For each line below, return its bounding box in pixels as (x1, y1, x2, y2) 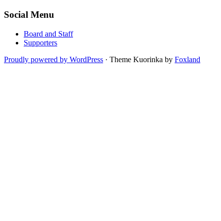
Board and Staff (24, 30, 73, 38)
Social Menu (4, 9, 54, 20)
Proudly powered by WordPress (4, 55, 103, 64)
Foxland (175, 55, 200, 64)
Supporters (24, 38, 57, 47)
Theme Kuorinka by (108, 55, 175, 64)
